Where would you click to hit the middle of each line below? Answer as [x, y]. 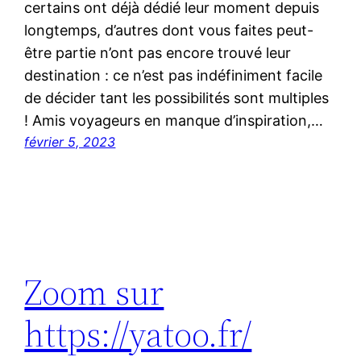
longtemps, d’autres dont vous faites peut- [169, 30]
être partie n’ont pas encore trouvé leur [158, 52]
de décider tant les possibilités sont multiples [177, 98]
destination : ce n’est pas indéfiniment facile [174, 75]
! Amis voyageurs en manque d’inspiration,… [174, 120]
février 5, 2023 [70, 141]
